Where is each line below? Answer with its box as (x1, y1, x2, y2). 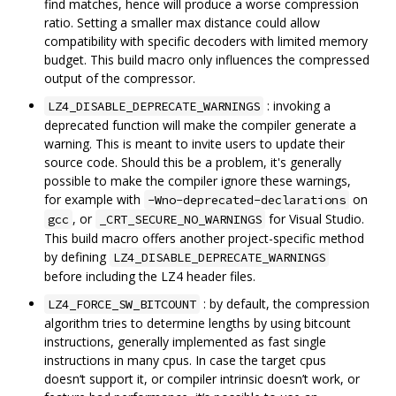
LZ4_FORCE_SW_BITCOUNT (48, 296, 196, 313)
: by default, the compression (200, 295, 369, 313)
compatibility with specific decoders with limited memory (44, 33, 368, 50)
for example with (44, 191, 144, 209)
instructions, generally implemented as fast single (44, 333, 326, 351)
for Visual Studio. (265, 210, 364, 228)
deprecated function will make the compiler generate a (44, 117, 356, 134)
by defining (44, 248, 110, 266)
